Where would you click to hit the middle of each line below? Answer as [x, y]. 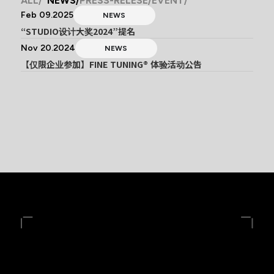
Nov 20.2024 [48, 48]
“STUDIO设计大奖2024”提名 [78, 31]
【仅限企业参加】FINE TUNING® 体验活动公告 [111, 64]
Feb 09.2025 [47, 15]
